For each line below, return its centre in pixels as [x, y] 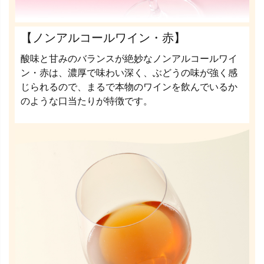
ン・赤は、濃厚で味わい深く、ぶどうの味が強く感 [129, 72]
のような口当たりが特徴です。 [87, 101]
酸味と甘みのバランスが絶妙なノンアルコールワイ [129, 58]
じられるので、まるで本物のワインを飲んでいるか [129, 87]
